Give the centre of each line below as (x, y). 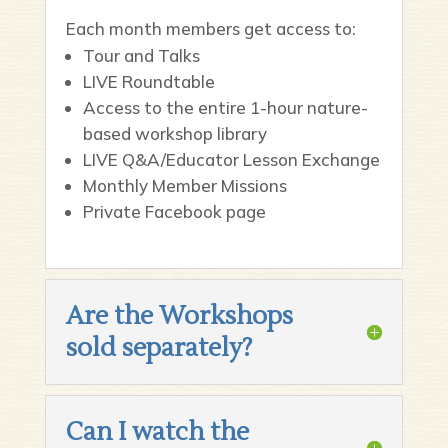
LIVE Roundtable (148, 81)
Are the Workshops (179, 316)
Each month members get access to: (210, 28)
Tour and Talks (141, 55)
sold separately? (158, 348)
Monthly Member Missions (184, 185)
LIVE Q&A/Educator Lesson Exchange (231, 159)
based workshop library (174, 133)
